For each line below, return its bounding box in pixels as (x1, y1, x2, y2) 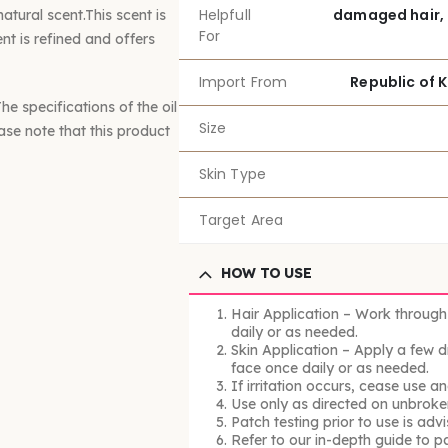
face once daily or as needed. (230, 358, 429, 377)
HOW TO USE (221, 263, 312, 282)
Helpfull (198, 4, 251, 25)
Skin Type (198, 163, 266, 184)
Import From (198, 71, 288, 92)
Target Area (198, 209, 284, 230)
